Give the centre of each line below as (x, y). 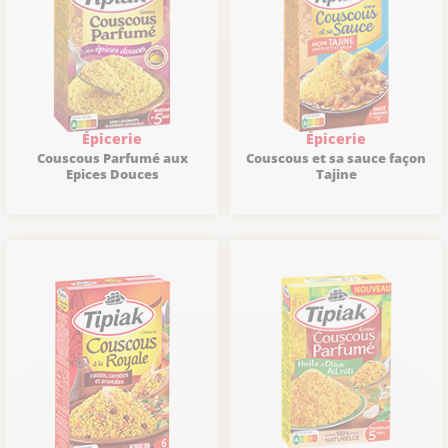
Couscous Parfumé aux (112, 157)
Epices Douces (112, 173)
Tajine (336, 173)
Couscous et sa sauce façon (336, 157)
